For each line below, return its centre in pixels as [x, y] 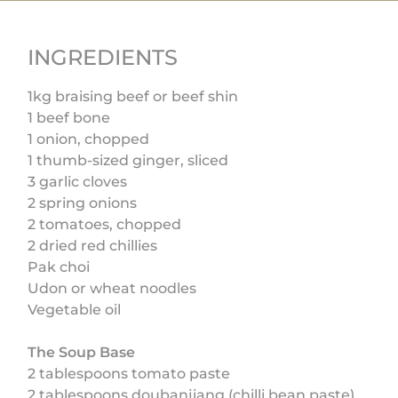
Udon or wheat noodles [112, 288]
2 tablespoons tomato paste [129, 373]
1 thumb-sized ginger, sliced [128, 160]
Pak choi [59, 267]
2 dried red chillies [93, 245]
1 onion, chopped [89, 139]
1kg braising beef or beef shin [133, 96]
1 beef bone [69, 117]
